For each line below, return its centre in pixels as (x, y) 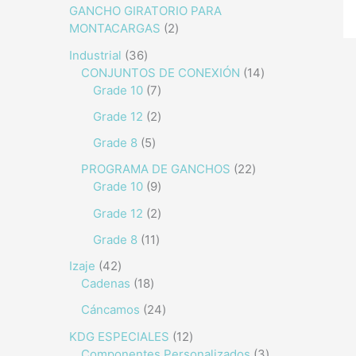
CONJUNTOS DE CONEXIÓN (161, 72)
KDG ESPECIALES (119, 336)
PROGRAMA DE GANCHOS (156, 169)
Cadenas (106, 283)
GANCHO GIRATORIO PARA (145, 11)
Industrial (95, 55)
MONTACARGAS (115, 29)
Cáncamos (110, 310)
